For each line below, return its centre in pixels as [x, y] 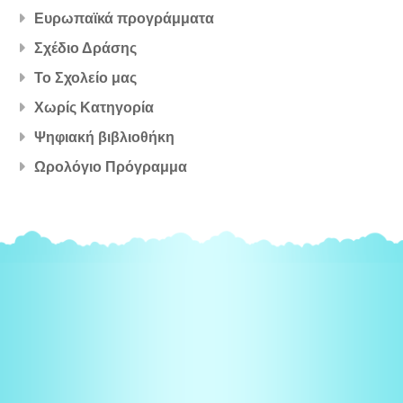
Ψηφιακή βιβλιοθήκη [105, 138]
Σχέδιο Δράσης [86, 49]
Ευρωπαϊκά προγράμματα [125, 19]
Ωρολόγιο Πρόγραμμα [111, 167]
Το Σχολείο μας [86, 78]
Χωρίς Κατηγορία [94, 108]
